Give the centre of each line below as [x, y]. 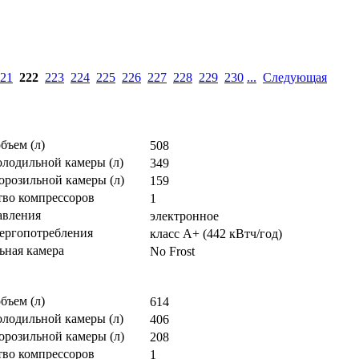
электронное [185, 216]
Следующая [295, 77]
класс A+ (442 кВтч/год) [216, 234]
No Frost [173, 251]
